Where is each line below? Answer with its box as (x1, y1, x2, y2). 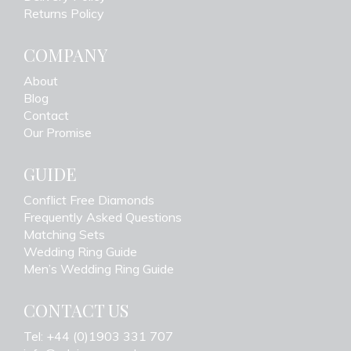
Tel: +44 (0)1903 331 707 (24, 328, 173, 345)
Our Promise (24, 125, 92, 141)
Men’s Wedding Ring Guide (24, 261, 174, 277)
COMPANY (24, 43, 107, 67)
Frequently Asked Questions (24, 209, 182, 226)
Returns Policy (24, 5, 104, 22)
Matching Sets (24, 226, 105, 243)
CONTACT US (24, 299, 128, 323)
